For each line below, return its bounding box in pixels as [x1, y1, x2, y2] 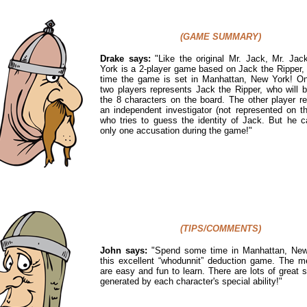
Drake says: [100, 53, 151, 64]
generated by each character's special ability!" [100, 275, 282, 286]
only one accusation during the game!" [100, 125, 252, 136]
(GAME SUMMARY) [180, 31, 261, 42]
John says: [100, 245, 147, 256]
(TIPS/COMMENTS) [180, 223, 261, 234]
